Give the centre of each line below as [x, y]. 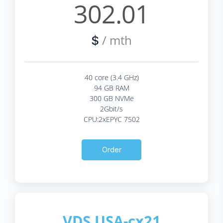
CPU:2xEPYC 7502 [111, 119]
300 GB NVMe [111, 98]
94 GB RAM [111, 88]
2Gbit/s [111, 109]
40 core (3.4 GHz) [111, 77]
